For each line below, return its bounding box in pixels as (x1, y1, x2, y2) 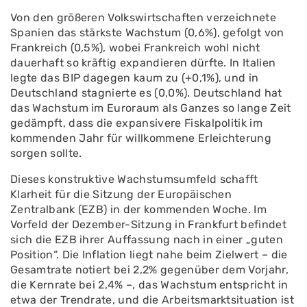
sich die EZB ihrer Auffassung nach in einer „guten (10, 233, 284, 246)
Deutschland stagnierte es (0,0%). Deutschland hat (10, 86, 282, 99)
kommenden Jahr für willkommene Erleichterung (10, 132, 272, 145)
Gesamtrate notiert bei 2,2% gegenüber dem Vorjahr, (10, 263, 289, 276)
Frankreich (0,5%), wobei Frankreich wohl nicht (10, 41, 260, 54)
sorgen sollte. (10, 147, 82, 160)
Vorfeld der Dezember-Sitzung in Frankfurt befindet (10, 218, 287, 231)
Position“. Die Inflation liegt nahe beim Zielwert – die (10, 248, 288, 261)
